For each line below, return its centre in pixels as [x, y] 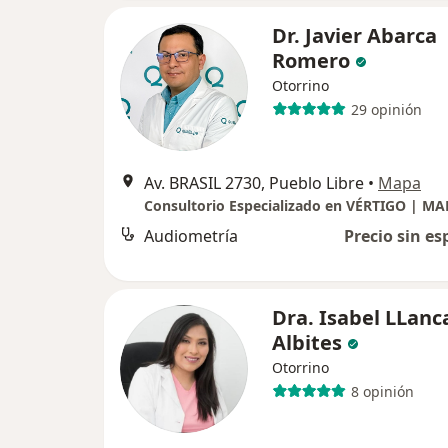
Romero [311, 60]
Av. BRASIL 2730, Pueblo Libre [254, 183]
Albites [307, 342]
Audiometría [191, 236]
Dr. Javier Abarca [354, 35]
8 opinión [382, 391]
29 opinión [386, 109]
